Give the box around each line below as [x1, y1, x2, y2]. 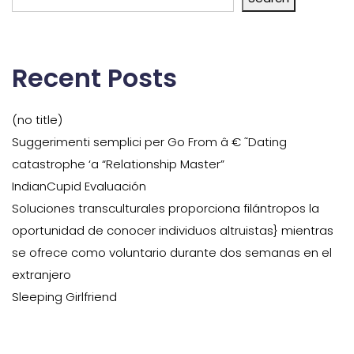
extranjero [12, 266, 71, 283]
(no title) [12, 111, 62, 128]
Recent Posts [12, 60, 177, 96]
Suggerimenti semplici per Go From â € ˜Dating [12, 134, 287, 150]
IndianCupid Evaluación [12, 178, 146, 194]
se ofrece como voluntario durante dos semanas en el [12, 244, 332, 261]
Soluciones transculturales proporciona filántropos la [12, 200, 319, 217]
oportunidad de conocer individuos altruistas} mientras [12, 222, 333, 239]
